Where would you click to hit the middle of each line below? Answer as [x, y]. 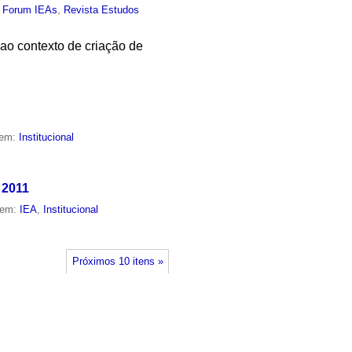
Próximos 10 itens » [117, 261]
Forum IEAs [30, 9]
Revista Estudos [102, 9]
